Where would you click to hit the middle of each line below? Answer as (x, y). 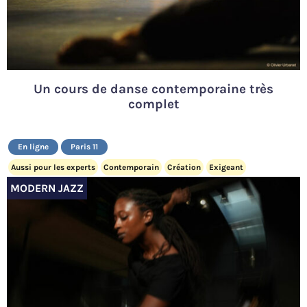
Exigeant (226, 168)
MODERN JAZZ (47, 188)
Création (184, 168)
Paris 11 (84, 147)
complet (153, 105)
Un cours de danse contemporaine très (153, 89)
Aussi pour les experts (53, 168)
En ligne (33, 147)
